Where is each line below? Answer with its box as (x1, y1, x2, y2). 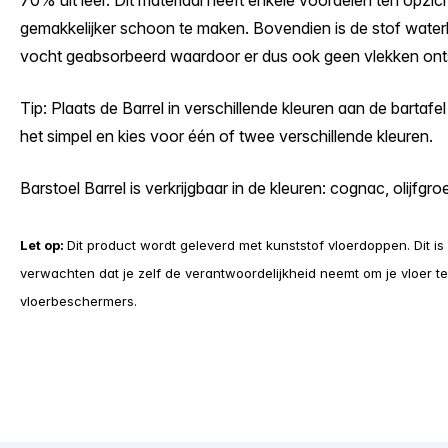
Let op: (20, 237, 67, 253)
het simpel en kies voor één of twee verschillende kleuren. (20, 126, 433, 146)
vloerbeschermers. (20, 293, 141, 309)
